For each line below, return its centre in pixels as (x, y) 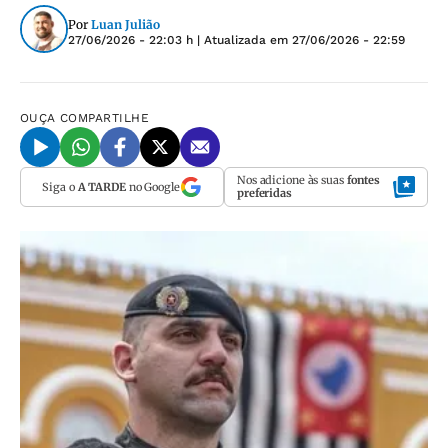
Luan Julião (125, 24)
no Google (152, 186)
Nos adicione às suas (292, 180)
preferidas (264, 193)
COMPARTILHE (105, 118)
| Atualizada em (242, 39)
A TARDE (101, 186)
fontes (363, 180)
